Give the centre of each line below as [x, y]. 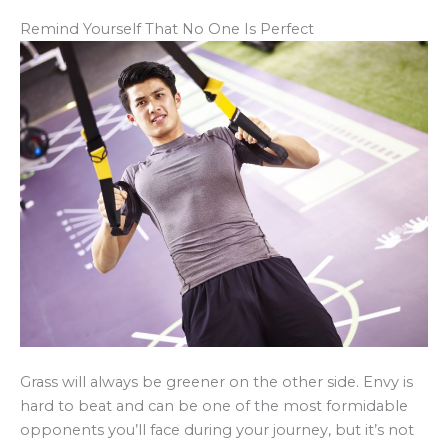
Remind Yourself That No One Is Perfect [167, 28]
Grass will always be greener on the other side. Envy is [216, 382]
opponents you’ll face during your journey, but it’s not [217, 430]
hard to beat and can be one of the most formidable [214, 406]
